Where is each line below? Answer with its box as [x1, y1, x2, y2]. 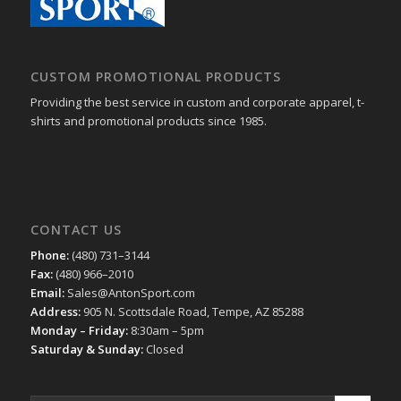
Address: [30, 303, 81, 320]
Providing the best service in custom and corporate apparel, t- [30, 93, 364, 110]
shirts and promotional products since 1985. [30, 112, 267, 129]
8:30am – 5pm [127, 322, 204, 339]
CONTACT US [30, 221, 122, 239]
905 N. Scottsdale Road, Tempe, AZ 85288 [80, 303, 303, 320]
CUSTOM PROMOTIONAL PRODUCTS [30, 67, 281, 85]
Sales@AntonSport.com [64, 285, 195, 302]
